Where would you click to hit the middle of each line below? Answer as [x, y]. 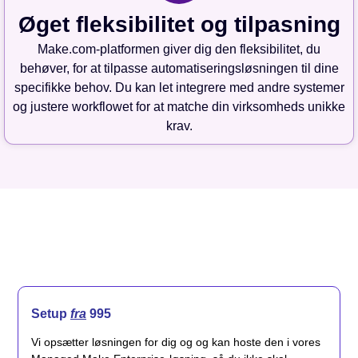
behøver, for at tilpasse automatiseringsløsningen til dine [179, 69]
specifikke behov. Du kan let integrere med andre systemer [179, 88]
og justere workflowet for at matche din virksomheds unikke [179, 107]
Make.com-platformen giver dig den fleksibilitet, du [179, 50]
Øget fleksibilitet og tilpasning [179, 25]
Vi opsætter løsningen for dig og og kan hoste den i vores [176, 342]
